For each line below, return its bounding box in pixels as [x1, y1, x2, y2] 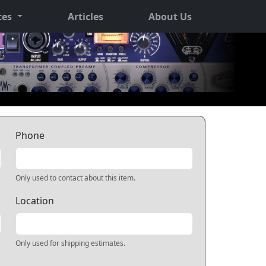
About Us [148, 9, 192, 23]
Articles [68, 9, 104, 23]
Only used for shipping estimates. [15, 238, 125, 248]
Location [15, 194, 54, 207]
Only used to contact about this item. [15, 173, 135, 183]
